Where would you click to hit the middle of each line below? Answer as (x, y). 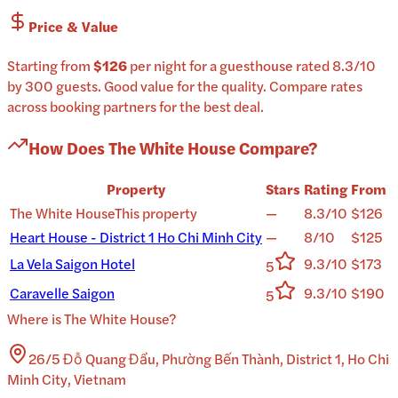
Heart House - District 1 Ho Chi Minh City (136, 237)
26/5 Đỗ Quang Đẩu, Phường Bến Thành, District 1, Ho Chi (209, 359)
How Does (68, 147)
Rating (326, 189)
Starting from (50, 65)
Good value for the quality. (184, 85)
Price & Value (73, 26)
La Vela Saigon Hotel (72, 264)
